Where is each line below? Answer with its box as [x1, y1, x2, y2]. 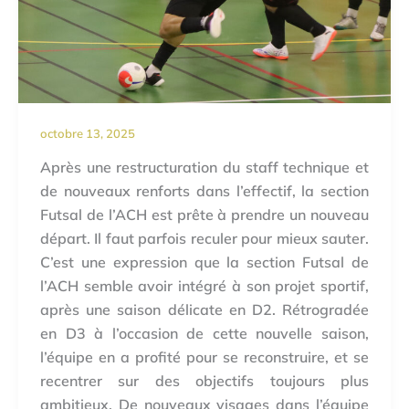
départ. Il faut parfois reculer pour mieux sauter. [40, 229, 369, 248]
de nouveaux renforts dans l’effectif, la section [40, 182, 369, 201]
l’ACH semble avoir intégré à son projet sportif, [40, 277, 369, 296]
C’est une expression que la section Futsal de [40, 253, 369, 272]
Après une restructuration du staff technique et [40, 158, 369, 177]
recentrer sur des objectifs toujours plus [40, 372, 369, 391]
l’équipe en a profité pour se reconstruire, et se [40, 348, 369, 367]
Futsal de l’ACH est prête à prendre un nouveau [40, 205, 369, 225]
